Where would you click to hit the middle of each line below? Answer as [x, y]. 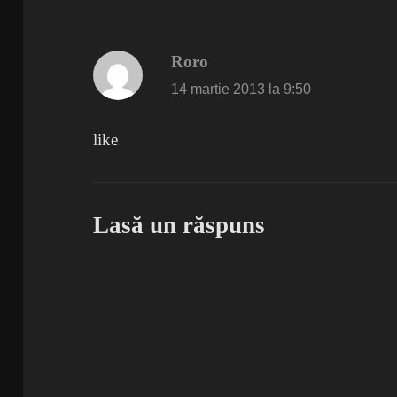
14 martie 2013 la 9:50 [241, 89]
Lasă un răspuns [179, 226]
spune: [231, 61]
